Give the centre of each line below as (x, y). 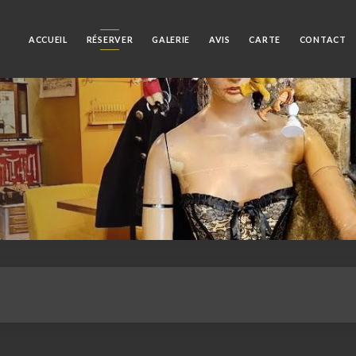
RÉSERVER (110, 39)
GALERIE (171, 39)
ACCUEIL (48, 39)
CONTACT (323, 39)
